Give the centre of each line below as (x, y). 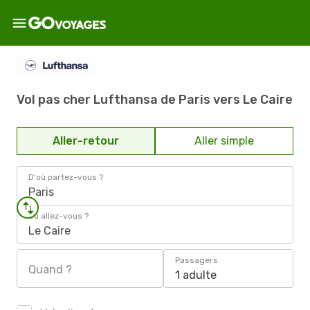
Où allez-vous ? (58, 216)
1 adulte (196, 275)
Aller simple (224, 141)
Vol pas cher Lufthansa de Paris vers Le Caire (155, 99)
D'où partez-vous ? (66, 177)
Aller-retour (86, 141)
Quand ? (50, 270)
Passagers (197, 260)
